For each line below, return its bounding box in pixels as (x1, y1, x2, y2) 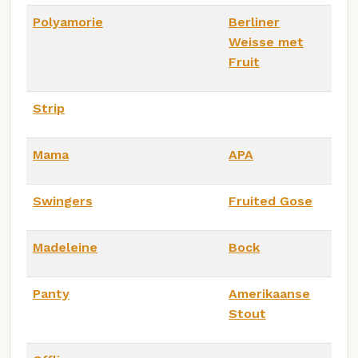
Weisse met (229, 34, 304, 50)
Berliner (229, 14, 280, 30)
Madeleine (33, 239, 97, 255)
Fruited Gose (229, 193, 312, 209)
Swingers (33, 193, 93, 209)
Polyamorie (33, 14, 103, 30)
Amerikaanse (229, 285, 310, 301)
